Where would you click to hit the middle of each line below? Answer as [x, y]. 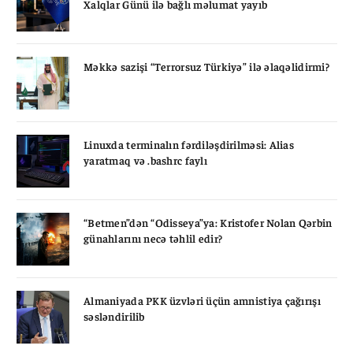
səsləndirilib [114, 316]
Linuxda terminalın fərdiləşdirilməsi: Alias [189, 144]
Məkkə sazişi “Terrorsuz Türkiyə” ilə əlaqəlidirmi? [206, 66]
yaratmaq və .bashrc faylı [145, 160]
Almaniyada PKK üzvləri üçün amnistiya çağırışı [202, 300]
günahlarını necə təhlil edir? [153, 238]
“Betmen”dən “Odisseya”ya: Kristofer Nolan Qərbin [208, 222]
